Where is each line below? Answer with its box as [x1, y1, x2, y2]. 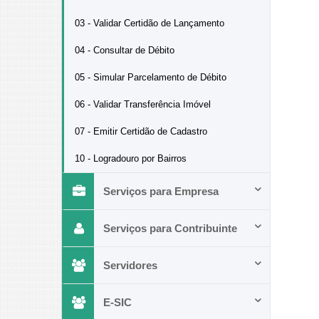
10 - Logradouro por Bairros [75, 153, 187, 164]
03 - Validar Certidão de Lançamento [75, 18, 224, 28]
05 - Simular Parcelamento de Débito [75, 72, 226, 83]
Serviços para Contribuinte [103, 222, 237, 234]
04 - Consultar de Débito [75, 45, 174, 56]
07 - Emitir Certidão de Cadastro [75, 126, 207, 137]
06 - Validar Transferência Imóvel [75, 99, 211, 110]
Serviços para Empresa [103, 185, 219, 197]
